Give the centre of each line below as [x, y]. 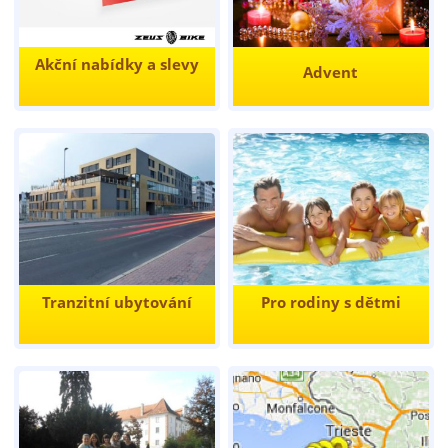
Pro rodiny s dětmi [330, 303]
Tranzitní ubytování [116, 303]
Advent [331, 72]
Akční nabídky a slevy [116, 64]
